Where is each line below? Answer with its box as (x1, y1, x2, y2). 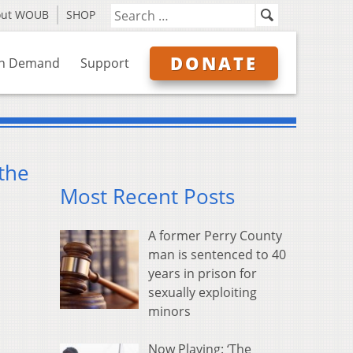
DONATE (170, 51, 258, 75)
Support (80, 54, 129, 72)
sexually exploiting (148, 284, 257, 302)
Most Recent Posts (60, 183, 235, 211)
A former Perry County (148, 227, 282, 245)
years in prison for (148, 265, 257, 283)
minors (148, 303, 191, 321)
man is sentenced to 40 (148, 246, 286, 264)
